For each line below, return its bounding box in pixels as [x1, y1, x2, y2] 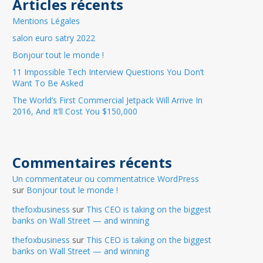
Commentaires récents [12, 153, 172, 172]
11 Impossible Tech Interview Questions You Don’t [12, 66, 204, 77]
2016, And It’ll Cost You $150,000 [12, 106, 137, 117]
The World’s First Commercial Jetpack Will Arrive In [12, 95, 203, 106]
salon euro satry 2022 [12, 32, 95, 43]
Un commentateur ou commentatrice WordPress [12, 173, 199, 184]
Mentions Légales [12, 15, 80, 26]
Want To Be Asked [12, 77, 83, 89]
